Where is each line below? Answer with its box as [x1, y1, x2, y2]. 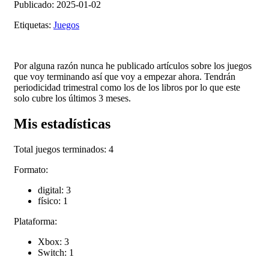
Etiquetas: [14, 19, 53, 30]
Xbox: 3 [38, 236, 69, 247]
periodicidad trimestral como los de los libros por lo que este [14, 82, 240, 92]
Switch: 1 [38, 247, 74, 258]
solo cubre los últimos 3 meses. [14, 92, 131, 103]
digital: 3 [38, 184, 71, 195]
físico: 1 [38, 195, 68, 206]
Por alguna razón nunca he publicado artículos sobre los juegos [14, 60, 252, 71]
